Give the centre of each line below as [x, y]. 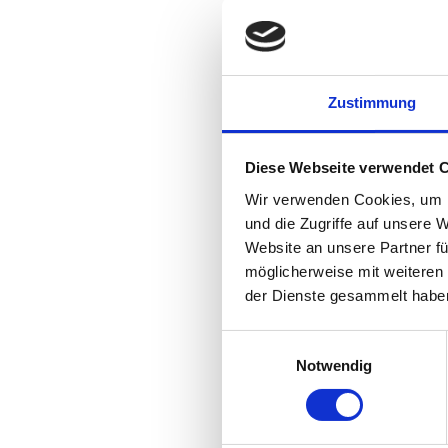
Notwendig [334, 365]
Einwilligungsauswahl [291, 342]
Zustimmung [372, 102]
